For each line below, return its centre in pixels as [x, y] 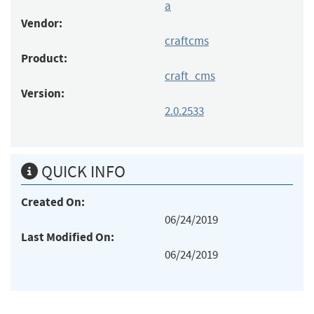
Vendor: [42, 23]
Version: [43, 93]
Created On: [53, 202]
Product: [44, 58]
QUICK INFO [82, 171]
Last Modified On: [68, 237]
